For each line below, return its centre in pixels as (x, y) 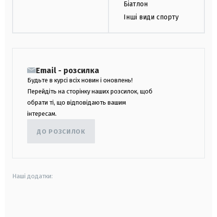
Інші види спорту (151, 17)
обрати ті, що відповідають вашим (77, 103)
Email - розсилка (68, 71)
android (24, 207)
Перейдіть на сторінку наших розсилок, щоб (90, 92)
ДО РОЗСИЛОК (61, 131)
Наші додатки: (32, 176)
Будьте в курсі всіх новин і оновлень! (80, 80)
